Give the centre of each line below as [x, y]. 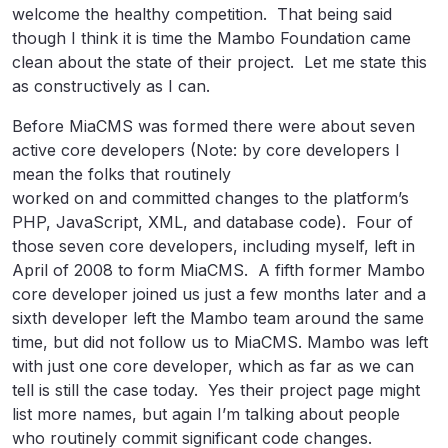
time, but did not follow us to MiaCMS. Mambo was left [220, 342]
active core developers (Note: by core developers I [206, 150]
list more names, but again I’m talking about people [206, 414]
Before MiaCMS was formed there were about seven [213, 126]
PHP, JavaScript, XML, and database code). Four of [212, 222]
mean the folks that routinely [121, 174]
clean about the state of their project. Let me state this [219, 62]
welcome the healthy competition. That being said [202, 14]
